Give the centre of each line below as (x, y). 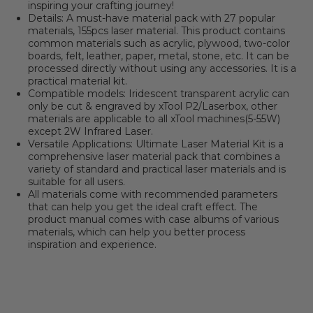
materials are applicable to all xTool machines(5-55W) (154, 119)
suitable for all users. (77, 182)
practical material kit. (78, 81)
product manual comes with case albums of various (153, 219)
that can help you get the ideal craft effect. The (143, 207)
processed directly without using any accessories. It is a (162, 68)
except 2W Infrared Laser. (90, 131)
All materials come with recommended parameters (153, 194)
